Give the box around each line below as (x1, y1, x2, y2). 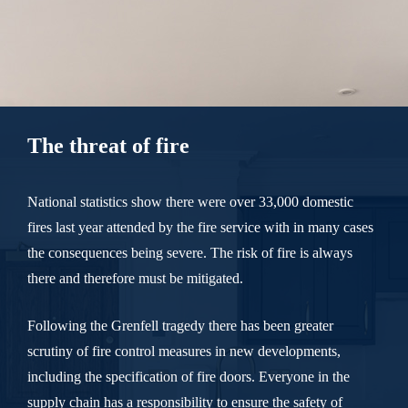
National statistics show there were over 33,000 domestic (27, 193, 353, 209)
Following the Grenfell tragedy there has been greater (27, 317, 333, 333)
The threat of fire (27, 133, 189, 158)
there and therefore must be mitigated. (27, 270, 243, 286)
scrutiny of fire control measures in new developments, (27, 342, 341, 359)
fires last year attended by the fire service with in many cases (27, 219, 373, 235)
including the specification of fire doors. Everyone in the (27, 368, 350, 384)
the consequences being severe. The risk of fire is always (27, 244, 352, 260)
